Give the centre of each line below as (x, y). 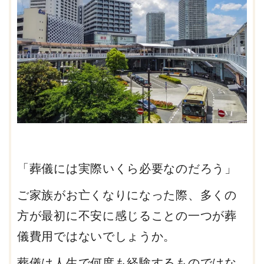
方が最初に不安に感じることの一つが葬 (127, 216)
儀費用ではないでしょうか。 (97, 237)
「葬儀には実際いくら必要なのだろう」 (127, 169)
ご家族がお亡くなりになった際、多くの (127, 195)
